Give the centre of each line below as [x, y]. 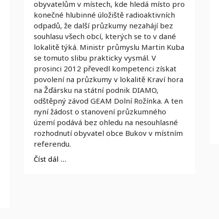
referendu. [52, 144]
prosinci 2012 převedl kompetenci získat [105, 68]
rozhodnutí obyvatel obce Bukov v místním [108, 133]
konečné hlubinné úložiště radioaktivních [104, 15]
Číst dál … [50, 159]
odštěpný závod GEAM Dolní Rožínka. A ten [108, 101]
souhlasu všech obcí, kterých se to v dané [105, 36]
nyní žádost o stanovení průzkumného [100, 111]
